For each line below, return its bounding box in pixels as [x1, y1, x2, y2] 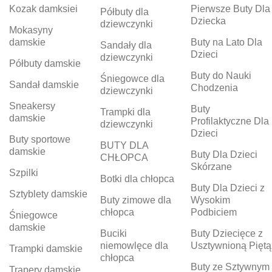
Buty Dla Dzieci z [191, 183, 265, 194]
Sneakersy [9, 101, 55, 112]
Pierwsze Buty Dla [191, 4, 271, 15]
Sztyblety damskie [9, 189, 87, 200]
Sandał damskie [9, 80, 79, 90]
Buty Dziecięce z [191, 228, 263, 239]
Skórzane [191, 161, 233, 172]
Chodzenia [191, 83, 239, 93]
